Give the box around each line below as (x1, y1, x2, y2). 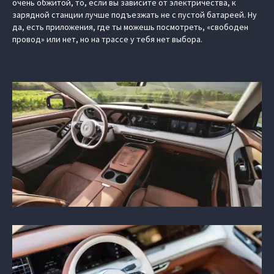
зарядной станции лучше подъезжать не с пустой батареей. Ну (12, 9, 257, 20)
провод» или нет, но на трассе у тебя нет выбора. (12, 34, 202, 45)
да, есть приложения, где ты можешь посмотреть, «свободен (12, 21, 248, 32)
